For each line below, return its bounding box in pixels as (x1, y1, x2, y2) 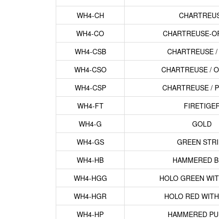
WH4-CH (76, 10, 104, 20)
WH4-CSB (74, 46, 106, 56)
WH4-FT (77, 101, 104, 110)
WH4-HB (77, 155, 104, 165)
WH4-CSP (74, 83, 106, 92)
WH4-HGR (74, 191, 107, 201)
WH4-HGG (73, 173, 107, 183)
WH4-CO (76, 28, 104, 38)
